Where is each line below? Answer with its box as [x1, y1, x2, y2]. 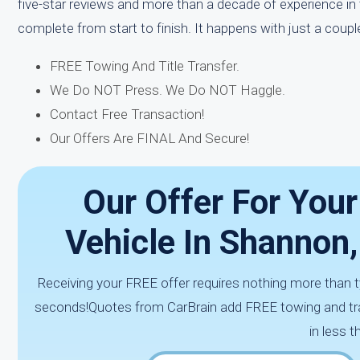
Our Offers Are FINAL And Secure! [50, 130, 249, 146]
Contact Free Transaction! [50, 106, 204, 122]
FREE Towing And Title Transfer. [50, 58, 239, 74]
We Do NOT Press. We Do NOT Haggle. [50, 82, 285, 98]
